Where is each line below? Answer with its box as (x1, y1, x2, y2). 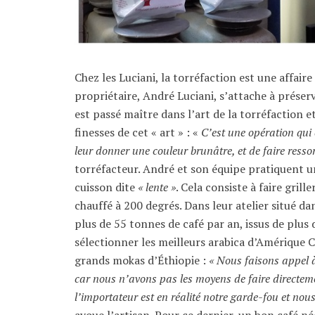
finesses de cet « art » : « (75, 124, 202, 140)
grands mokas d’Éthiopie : (75, 252, 210, 268)
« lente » (138, 179, 176, 195)
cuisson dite (75, 179, 139, 195)
